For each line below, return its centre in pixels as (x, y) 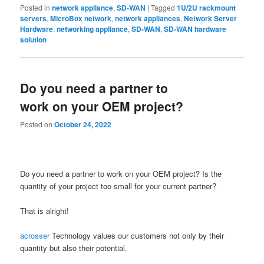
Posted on (37, 124)
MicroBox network (81, 18)
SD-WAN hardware (195, 29)
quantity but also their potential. (74, 247)
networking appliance (93, 29)
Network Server (211, 18)
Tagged (163, 7)
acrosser (35, 235)
